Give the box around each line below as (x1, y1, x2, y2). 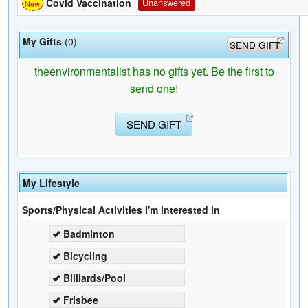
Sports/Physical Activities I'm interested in (22, 202, 220, 217)
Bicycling (63, 248, 107, 263)
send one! (130, 80, 178, 96)
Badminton (63, 226, 115, 241)
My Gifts (23, 34, 62, 48)
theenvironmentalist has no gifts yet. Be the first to (34, 63, 274, 79)
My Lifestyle (23, 175, 80, 190)
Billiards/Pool (63, 270, 126, 285)
